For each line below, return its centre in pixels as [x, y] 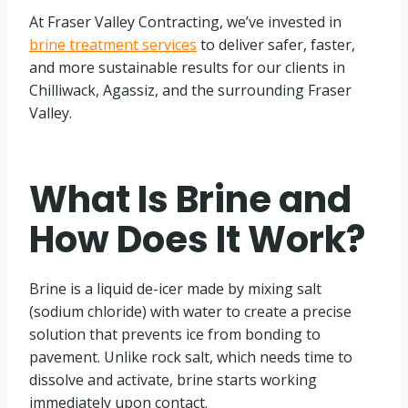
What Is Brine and [190, 199]
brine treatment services [113, 45]
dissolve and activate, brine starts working [173, 380]
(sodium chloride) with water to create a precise [190, 311]
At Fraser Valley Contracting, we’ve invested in [185, 22]
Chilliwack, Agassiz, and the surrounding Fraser [190, 90]
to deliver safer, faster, [276, 45]
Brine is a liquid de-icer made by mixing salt [175, 289]
